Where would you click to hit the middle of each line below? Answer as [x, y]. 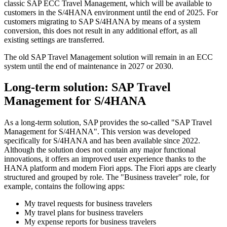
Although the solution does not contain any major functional [100, 150]
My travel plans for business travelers [84, 213]
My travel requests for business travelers [88, 204]
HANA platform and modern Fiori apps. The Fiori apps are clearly [110, 168]
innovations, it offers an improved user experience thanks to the [105, 159]
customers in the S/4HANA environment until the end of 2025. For [111, 12]
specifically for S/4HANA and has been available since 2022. [102, 141]
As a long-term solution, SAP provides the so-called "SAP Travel [108, 123]
